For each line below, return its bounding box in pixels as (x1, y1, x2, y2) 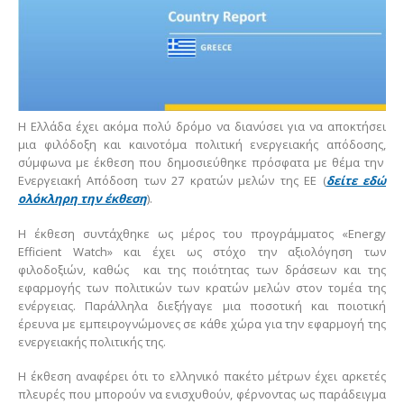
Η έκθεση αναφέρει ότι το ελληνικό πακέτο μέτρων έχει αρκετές (18, 368, 386, 385)
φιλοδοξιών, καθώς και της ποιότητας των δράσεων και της (18, 261, 386, 278)
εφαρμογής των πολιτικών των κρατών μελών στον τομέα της (18, 279, 386, 296)
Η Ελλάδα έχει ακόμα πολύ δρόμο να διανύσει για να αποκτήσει (18, 118, 386, 135)
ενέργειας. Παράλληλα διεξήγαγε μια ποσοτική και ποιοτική (18, 297, 386, 314)
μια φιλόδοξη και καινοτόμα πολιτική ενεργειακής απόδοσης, (18, 136, 386, 153)
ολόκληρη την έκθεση (18, 190, 147, 207)
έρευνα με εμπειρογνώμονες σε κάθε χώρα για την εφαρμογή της (18, 315, 386, 332)
